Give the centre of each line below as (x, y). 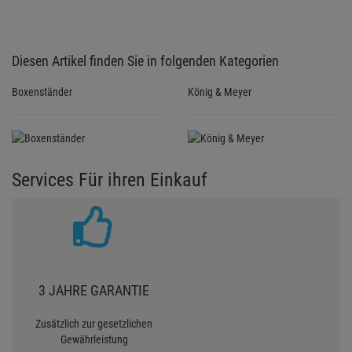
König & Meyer (220, 92)
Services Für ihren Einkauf (110, 180)
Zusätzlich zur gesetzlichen (94, 324)
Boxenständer (42, 92)
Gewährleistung (94, 340)
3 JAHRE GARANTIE (94, 291)
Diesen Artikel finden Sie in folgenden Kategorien (145, 61)
